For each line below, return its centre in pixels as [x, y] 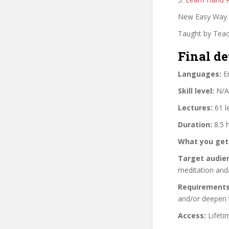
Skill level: [196, 90]
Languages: [200, 74]
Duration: [195, 124]
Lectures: [195, 107]
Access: [192, 215]
